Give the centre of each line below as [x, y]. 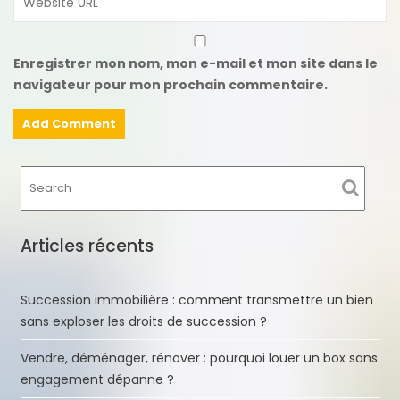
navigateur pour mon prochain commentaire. [171, 84]
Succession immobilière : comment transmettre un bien [196, 300]
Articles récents [87, 246]
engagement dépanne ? [97, 379]
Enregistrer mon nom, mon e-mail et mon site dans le [196, 63]
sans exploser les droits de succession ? [143, 321]
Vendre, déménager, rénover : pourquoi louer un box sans [199, 358]
